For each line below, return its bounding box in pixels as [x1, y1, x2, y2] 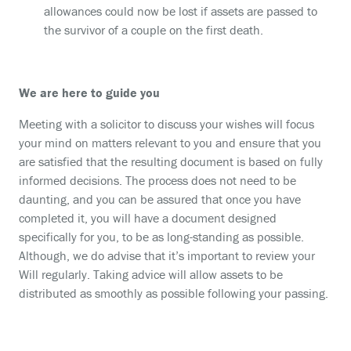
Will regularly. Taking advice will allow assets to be [19, 266, 283, 282]
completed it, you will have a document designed [19, 210, 277, 226]
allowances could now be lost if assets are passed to [44, 3, 317, 19]
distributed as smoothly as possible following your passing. [19, 285, 328, 301]
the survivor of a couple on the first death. [44, 22, 263, 38]
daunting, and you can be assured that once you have [19, 191, 301, 207]
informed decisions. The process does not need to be [19, 172, 296, 188]
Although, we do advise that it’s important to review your [19, 248, 315, 263]
